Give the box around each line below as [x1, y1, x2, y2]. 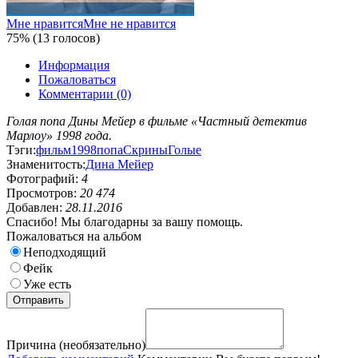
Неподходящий [23, 245, 106, 259]
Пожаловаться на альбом [6, 229, 141, 243]
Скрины [123, 142, 168, 157]
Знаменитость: [6, 157, 86, 171]
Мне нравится [6, 16, 83, 30]
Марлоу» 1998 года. [6, 128, 112, 142]
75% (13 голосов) [6, 30, 100, 45]
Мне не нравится [83, 16, 176, 30]
